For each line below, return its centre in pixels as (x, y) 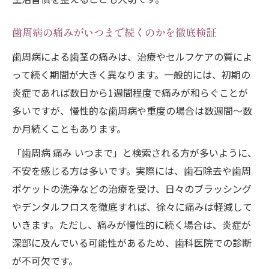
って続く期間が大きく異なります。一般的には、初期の (131, 75)
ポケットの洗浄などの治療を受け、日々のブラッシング (132, 189)
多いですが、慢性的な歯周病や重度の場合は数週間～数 (132, 111)
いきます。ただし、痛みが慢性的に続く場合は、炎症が (131, 225)
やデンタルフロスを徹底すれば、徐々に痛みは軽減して (132, 207)
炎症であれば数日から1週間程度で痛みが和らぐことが (130, 93)
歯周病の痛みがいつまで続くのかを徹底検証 (114, 34)
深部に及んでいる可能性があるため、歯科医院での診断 (132, 243)
